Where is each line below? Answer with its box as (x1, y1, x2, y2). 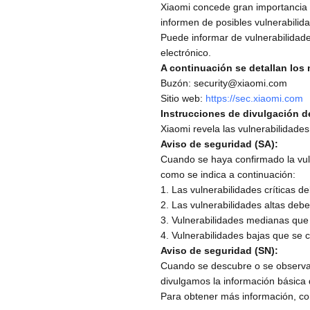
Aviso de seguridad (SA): (161, 138, 279, 149)
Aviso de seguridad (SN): (161, 244, 279, 256)
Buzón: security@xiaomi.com (161, 77, 288, 89)
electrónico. (161, 46, 212, 58)
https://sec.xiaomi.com (206, 92, 304, 104)
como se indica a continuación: (161, 168, 296, 180)
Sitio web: (161, 92, 206, 104)
